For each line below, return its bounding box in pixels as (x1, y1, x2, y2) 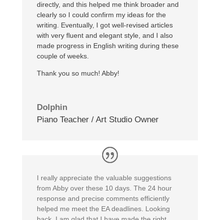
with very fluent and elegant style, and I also (36, 31, 173, 40)
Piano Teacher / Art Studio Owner (36, 115, 159, 125)
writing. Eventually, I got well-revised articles (36, 21, 173, 29)
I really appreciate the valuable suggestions (36, 174, 171, 182)
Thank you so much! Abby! (36, 69, 119, 78)
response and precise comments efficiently (36, 194, 169, 203)
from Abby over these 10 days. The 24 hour (36, 184, 172, 192)
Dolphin (36, 103, 67, 112)
